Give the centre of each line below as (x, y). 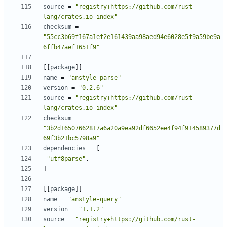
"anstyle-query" (94, 199)
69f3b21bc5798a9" (71, 139)
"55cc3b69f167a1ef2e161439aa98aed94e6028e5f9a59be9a (132, 37)
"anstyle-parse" (94, 78)
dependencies (64, 149)
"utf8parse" (66, 159)
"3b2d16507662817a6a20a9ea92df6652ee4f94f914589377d (132, 128)
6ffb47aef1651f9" (71, 47)
